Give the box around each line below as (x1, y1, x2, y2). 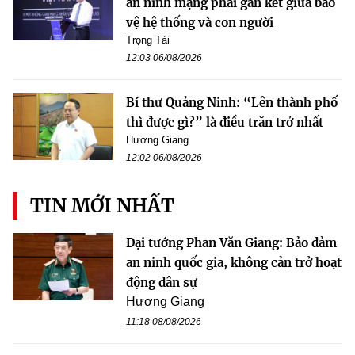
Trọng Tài (126, 34, 170, 47)
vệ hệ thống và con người (126, 15, 273, 31)
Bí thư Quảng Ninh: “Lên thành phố (126, 95, 338, 111)
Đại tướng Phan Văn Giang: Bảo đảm (126, 235, 337, 251)
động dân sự (126, 275, 197, 291)
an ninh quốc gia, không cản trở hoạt (126, 255, 342, 271)
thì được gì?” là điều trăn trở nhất (126, 115, 323, 131)
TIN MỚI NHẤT (30, 193, 174, 219)
